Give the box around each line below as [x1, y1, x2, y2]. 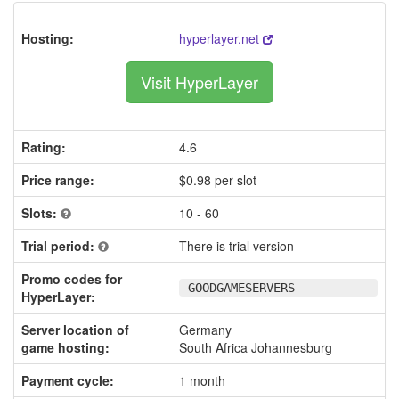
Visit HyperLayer [141, 70, 258, 94]
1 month [179, 371, 225, 389]
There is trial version [179, 237, 294, 255]
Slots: [21, 204, 61, 222]
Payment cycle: [21, 371, 114, 389]
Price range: [21, 171, 94, 189]
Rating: [21, 138, 66, 156]
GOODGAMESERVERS [188, 281, 295, 295]
